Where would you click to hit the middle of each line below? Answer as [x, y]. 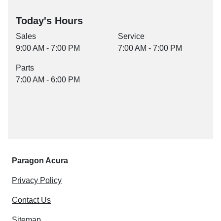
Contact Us [31, 200]
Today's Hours [49, 20]
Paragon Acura [40, 160]
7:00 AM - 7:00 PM [150, 48]
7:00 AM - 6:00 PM [48, 79]
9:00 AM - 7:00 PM [48, 48]
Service [131, 36]
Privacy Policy [37, 180]
